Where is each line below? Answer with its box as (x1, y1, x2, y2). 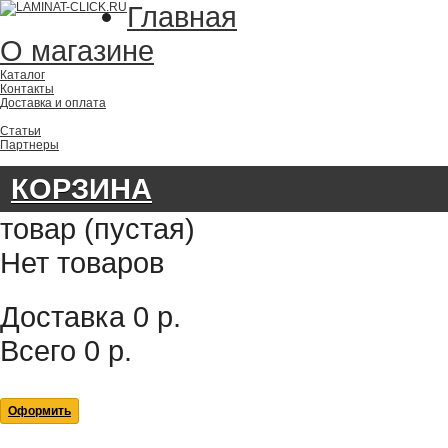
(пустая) (84, 212, 195, 245)
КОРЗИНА (11, 172, 152, 205)
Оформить (8, 404, 71, 418)
